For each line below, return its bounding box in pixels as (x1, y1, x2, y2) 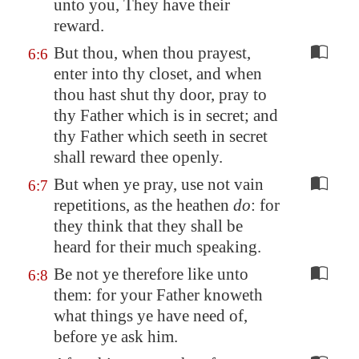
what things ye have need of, (54, 306, 248, 325)
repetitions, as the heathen (54, 196, 233, 215)
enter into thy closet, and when (54, 64, 262, 83)
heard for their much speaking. (54, 237, 261, 256)
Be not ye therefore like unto (54, 264, 248, 284)
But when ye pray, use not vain (54, 175, 264, 194)
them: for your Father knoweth (54, 285, 263, 305)
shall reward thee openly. (54, 147, 223, 167)
